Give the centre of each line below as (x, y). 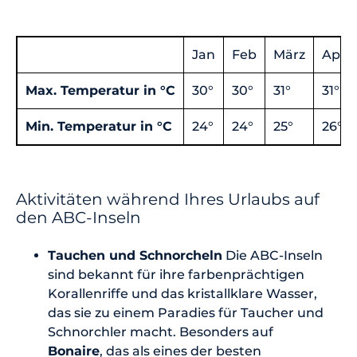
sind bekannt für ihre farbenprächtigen (176, 275)
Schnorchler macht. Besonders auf (161, 332)
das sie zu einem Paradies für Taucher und (186, 313)
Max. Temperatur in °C (100, 91)
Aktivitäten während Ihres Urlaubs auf (168, 200)
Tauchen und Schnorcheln (135, 256)
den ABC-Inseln (80, 218)
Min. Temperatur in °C (99, 127)
